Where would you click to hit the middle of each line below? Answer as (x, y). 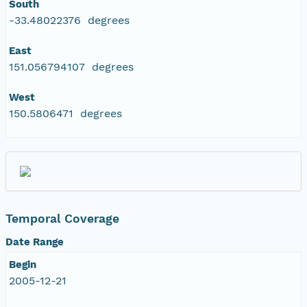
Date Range (35, 242)
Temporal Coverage (62, 218)
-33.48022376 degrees (69, 20)
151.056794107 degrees (71, 66)
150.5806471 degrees (65, 113)
